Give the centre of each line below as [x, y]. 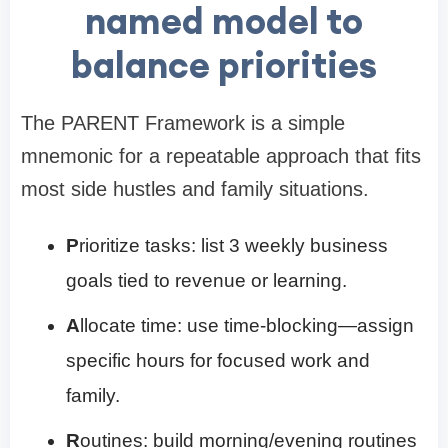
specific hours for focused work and [218, 361]
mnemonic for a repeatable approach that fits [221, 156]
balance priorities [224, 65]
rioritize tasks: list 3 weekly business [233, 246]
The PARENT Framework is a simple [183, 123]
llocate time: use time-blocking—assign [247, 326]
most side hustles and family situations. [195, 189]
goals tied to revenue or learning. [206, 281]
